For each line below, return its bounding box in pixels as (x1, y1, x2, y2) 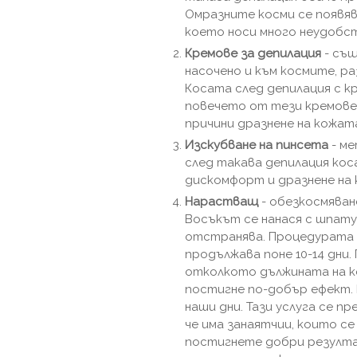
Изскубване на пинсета (185, 138, 328, 152)
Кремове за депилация (185, 46, 321, 61)
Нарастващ (185, 194, 258, 209)
